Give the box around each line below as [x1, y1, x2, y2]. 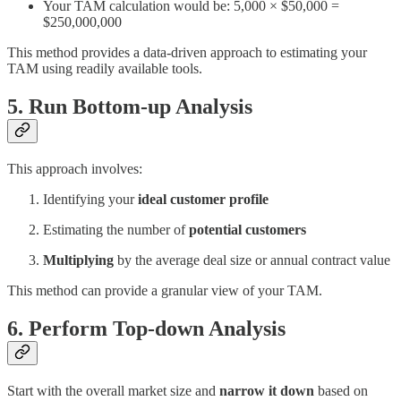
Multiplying [43, 252, 114, 268]
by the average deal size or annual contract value [114, 252, 390, 268]
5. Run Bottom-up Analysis [7, 94, 252, 118]
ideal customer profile [138, 191, 269, 207]
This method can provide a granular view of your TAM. [7, 282, 322, 298]
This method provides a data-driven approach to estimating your [7, 45, 367, 61]
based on [314, 382, 368, 398]
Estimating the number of [43, 221, 189, 237]
